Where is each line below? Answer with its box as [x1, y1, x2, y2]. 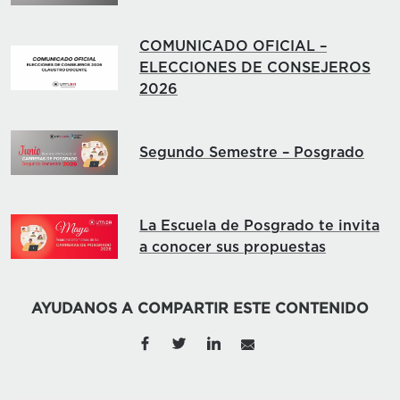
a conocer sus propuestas [139, 240, 326, 255]
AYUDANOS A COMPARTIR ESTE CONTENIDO [31, 301, 369, 316]
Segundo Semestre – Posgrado [139, 145, 364, 160]
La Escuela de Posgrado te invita [139, 219, 379, 234]
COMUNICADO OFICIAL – [139, 38, 327, 54]
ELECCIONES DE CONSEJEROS [139, 60, 371, 75]
